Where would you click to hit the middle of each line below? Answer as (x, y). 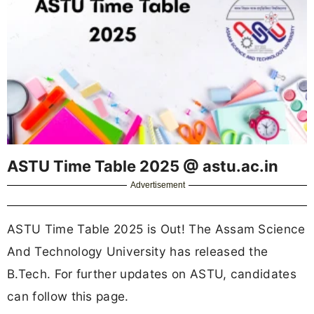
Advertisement (158, 185)
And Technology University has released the (138, 251)
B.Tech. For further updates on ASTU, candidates (152, 273)
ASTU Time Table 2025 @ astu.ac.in (143, 166)
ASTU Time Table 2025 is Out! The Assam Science (156, 228)
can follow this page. (68, 296)
